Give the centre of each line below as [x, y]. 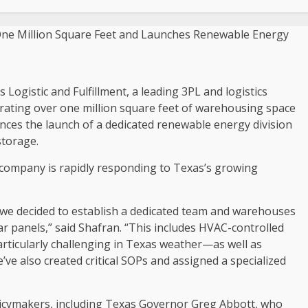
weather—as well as [209, 244]
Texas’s [192, 168]
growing [235, 168]
